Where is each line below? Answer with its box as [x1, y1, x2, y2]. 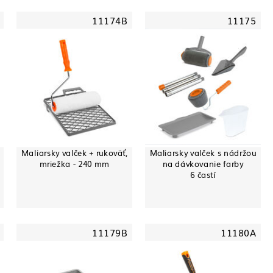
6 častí [190, 168, 216, 180]
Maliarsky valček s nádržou [149, 146, 257, 158]
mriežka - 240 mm [39, 157, 110, 169]
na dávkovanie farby [162, 157, 244, 169]
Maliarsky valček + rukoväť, [21, 146, 127, 158]
